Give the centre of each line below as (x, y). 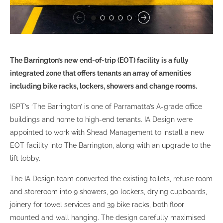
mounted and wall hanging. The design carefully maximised (108, 218)
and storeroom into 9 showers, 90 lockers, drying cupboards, (109, 192)
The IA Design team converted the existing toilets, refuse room (111, 179)
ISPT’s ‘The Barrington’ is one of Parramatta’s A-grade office (106, 107)
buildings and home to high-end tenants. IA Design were (101, 120)
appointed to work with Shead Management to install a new (107, 133)
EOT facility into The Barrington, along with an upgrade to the (110, 146)
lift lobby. (25, 159)
